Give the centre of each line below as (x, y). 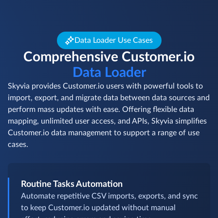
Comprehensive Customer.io (109, 92)
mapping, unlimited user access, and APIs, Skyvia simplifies (107, 156)
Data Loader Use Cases (113, 76)
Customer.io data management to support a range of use (104, 168)
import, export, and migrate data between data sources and (109, 133)
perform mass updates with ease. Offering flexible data (101, 145)
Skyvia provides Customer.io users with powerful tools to (105, 121)
